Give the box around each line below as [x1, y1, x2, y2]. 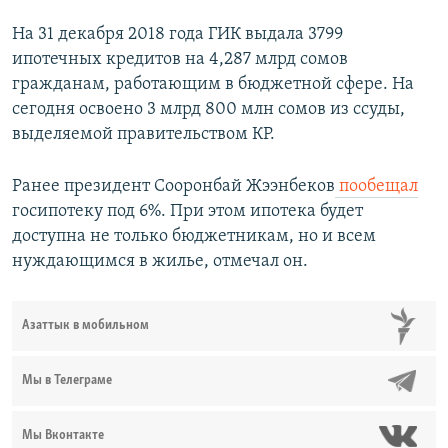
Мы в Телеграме [22, 374, 112, 388]
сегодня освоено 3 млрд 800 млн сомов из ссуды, [12, 100, 405, 120]
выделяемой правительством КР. [12, 125, 275, 145]
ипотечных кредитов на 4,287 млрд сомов [12, 50, 348, 70]
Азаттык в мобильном [22, 319, 149, 333]
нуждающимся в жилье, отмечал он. [12, 252, 308, 272]
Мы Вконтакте [22, 429, 104, 443]
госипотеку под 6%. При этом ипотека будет [12, 202, 363, 222]
